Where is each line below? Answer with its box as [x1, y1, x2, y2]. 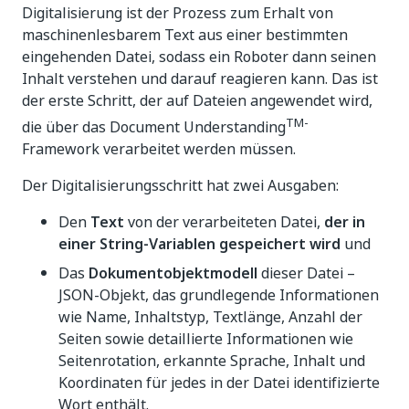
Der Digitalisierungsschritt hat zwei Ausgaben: [22, 174, 339, 197]
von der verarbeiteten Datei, [124, 211, 324, 234]
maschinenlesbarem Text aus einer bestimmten [22, 24, 348, 46]
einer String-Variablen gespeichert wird [58, 233, 341, 256]
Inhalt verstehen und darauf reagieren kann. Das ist [22, 68, 378, 89]
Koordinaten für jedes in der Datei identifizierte [58, 372, 380, 394]
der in [324, 211, 365, 234]
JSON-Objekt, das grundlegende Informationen [58, 284, 379, 307]
